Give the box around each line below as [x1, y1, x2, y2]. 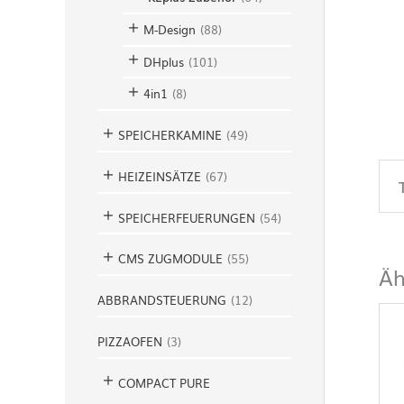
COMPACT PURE [118, 373, 210, 391]
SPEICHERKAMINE [118, 126, 222, 143]
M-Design [143, 20, 196, 38]
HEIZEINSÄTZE [118, 167, 201, 185]
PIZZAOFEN [97, 332, 162, 350]
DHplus [143, 52, 184, 70]
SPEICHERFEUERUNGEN [118, 208, 255, 226]
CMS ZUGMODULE [118, 250, 223, 268]
